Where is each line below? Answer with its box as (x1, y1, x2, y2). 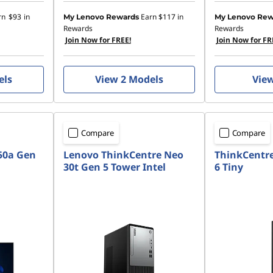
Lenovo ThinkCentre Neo (63, 148, 183, 161)
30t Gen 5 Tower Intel (63, 160, 166, 174)
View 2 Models (94, 73, 163, 86)
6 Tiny (214, 160, 243, 174)
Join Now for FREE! (65, 35, 131, 45)
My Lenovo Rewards (63, 12, 139, 21)
